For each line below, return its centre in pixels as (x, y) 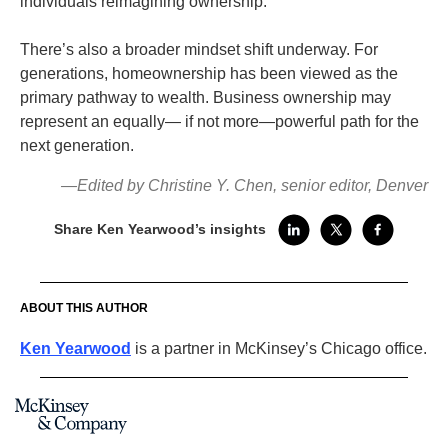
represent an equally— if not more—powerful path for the (219, 121)
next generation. (79, 145)
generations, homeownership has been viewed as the (209, 73)
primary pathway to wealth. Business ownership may (205, 97)
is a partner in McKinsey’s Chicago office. (279, 348)
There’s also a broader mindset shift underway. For (199, 49)
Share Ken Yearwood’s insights (160, 229)
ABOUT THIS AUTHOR (84, 308)
